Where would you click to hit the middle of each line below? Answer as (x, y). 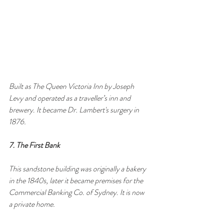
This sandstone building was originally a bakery (78, 168)
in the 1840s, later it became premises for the (77, 180)
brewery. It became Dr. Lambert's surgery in (75, 110)
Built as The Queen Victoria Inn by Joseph (72, 86)
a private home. (32, 204)
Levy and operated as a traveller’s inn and (70, 98)
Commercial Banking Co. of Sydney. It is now (77, 192)
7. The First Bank (34, 145)
